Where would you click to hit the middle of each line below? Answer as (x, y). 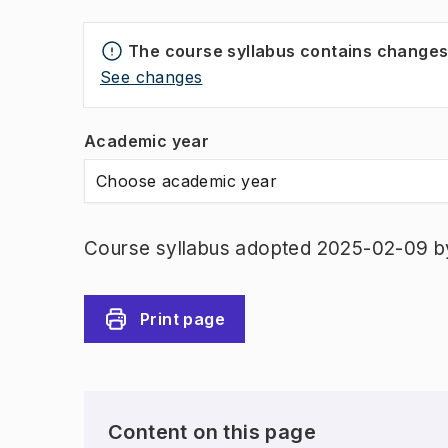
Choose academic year (186, 181)
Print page (182, 319)
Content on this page (212, 432)
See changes (151, 77)
